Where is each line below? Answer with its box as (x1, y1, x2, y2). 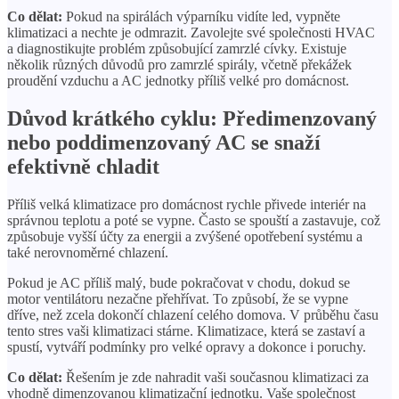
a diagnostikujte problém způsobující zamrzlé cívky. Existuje (7, 40, 346, 56)
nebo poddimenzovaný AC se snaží (7, 130, 321, 154)
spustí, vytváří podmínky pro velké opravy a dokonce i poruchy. (7, 338, 366, 354)
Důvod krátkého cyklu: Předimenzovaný (7, 106, 377, 130)
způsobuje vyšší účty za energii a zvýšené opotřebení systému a (7, 228, 362, 244)
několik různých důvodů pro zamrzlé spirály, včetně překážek (7, 56, 352, 72)
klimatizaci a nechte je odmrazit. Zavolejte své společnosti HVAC (7, 24, 375, 40)
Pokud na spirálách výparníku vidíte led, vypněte (62, 8, 340, 24)
